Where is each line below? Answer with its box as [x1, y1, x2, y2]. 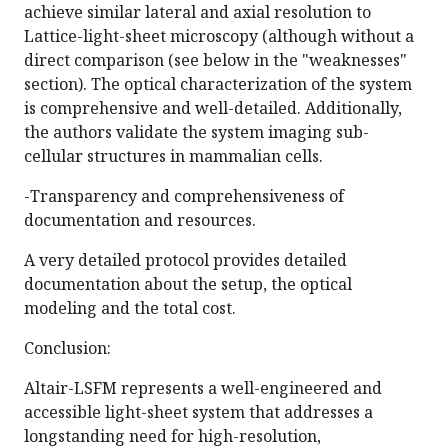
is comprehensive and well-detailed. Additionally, [24, 97, 402, 120]
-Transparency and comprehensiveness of [24, 185, 344, 208]
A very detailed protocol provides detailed [24, 249, 347, 272]
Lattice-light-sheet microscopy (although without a [24, 25, 414, 48]
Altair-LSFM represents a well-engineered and [24, 377, 382, 400]
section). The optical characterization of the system [24, 73, 412, 96]
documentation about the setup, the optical [24, 273, 352, 296]
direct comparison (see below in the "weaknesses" [24, 49, 407, 72]
